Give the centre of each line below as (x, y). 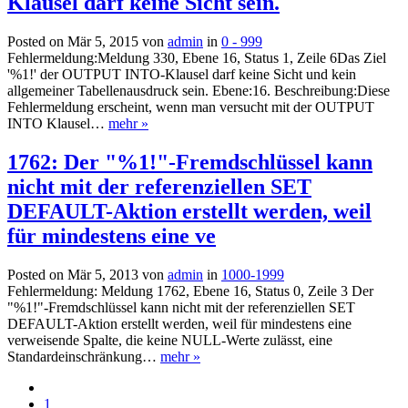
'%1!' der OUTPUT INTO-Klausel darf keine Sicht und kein (182, 75)
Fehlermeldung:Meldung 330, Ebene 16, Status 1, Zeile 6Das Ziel (197, 58)
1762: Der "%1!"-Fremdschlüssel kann (190, 163)
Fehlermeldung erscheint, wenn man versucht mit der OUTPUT (191, 107)
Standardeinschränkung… (84, 356)
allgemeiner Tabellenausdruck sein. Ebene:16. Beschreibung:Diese (199, 91)
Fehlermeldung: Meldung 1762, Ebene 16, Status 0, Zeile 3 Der (190, 291)
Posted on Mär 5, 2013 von (87, 274)
